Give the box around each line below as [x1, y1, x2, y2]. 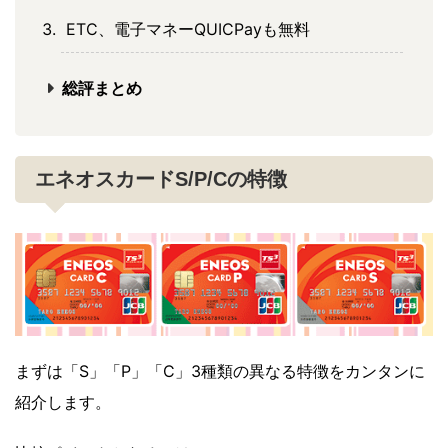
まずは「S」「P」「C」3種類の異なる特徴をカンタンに [15, 360, 425, 381]
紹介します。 [15, 391, 111, 412]
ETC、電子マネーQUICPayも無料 [66, 19, 310, 39]
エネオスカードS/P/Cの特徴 [35, 168, 287, 190]
